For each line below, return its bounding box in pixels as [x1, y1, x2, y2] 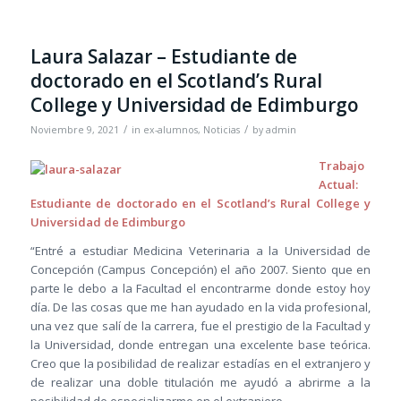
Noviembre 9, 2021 [30, 124, 119, 137]
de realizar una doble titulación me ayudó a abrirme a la [30, 374, 371, 391]
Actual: [318, 176, 358, 193]
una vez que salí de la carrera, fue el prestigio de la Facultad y [30, 318, 371, 335]
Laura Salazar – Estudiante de [30, 44, 297, 70]
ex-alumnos [142, 124, 198, 137]
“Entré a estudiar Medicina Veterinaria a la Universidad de [30, 243, 371, 260]
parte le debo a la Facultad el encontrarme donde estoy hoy [30, 280, 371, 297]
